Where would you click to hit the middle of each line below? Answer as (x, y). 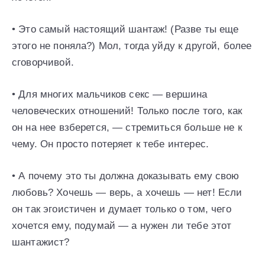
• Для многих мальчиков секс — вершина (110, 95)
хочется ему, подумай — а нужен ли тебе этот (122, 226)
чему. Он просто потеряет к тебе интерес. (110, 144)
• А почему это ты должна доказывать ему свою (126, 176)
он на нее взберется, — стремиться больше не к (127, 128)
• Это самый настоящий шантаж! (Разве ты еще (125, 30)
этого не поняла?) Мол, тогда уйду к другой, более (132, 46)
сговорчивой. (43, 63)
